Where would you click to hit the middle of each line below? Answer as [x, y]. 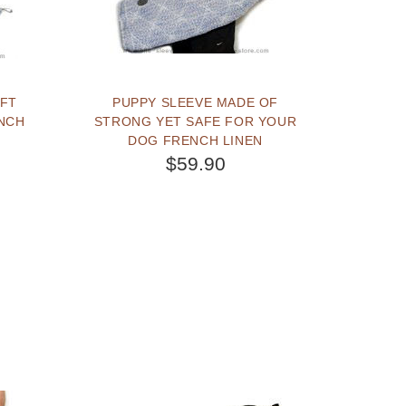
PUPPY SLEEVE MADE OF [196, 102]
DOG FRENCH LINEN [195, 140]
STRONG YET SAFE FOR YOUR [195, 121]
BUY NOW [208, 211]
